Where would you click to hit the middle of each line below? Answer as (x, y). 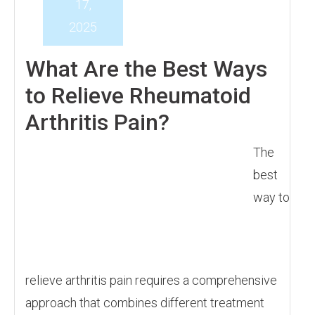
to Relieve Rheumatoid (138, 96)
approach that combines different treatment (145, 303)
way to (271, 197)
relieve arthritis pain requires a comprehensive (151, 280)
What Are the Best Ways (146, 69)
